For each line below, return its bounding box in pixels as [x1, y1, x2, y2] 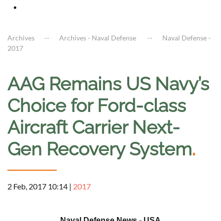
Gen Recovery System [7, 138, 192, 160]
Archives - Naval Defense [59, 34, 138, 42]
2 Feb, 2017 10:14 [7, 182, 68, 191]
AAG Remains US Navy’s [7, 73, 209, 95]
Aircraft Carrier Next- [7, 116, 180, 139]
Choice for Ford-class [7, 95, 186, 117]
